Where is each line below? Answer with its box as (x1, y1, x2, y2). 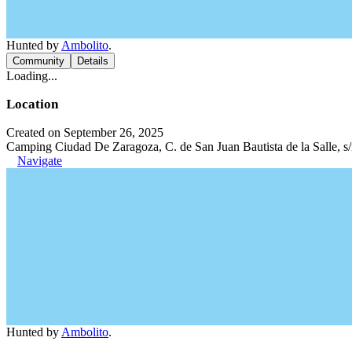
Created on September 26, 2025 (6, 126, 163, 139)
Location (6, 97, 58, 112)
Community (13, 55, 64, 67)
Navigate (17, 154, 62, 167)
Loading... (6, 69, 57, 82)
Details (77, 55, 108, 67)
